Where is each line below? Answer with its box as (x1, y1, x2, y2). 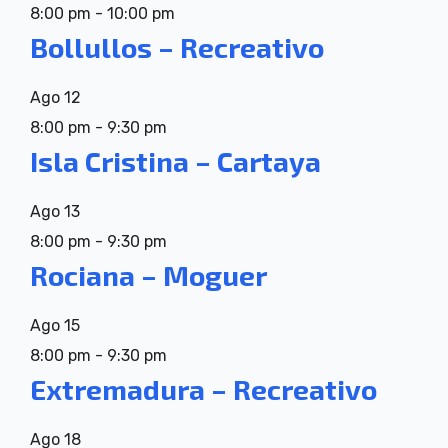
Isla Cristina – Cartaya (30, 144, 321, 179)
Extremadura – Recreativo (30, 372, 377, 407)
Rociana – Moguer (30, 258, 267, 293)
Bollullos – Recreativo (30, 30, 324, 65)
